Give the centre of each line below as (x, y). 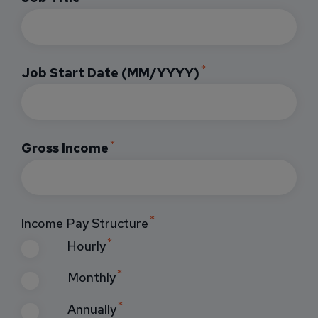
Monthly (92, 278)
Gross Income (65, 148)
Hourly (87, 246)
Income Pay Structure (85, 223)
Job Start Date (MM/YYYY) (110, 73)
